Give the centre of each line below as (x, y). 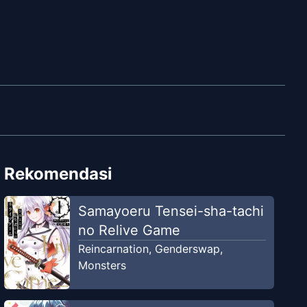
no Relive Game (129, 230)
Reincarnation (113, 248)
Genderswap (187, 248)
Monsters (102, 265)
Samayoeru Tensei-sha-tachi (171, 211)
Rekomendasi (59, 173)
